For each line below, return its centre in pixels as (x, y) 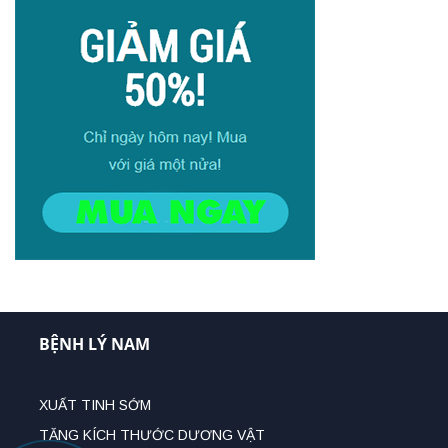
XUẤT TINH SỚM (95, 405)
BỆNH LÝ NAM (94, 344)
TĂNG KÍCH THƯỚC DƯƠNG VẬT (152, 435)
